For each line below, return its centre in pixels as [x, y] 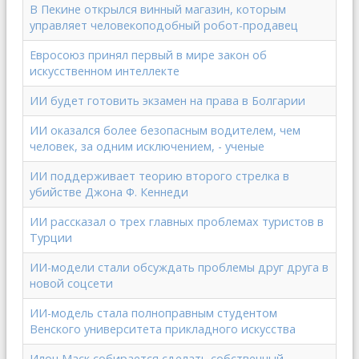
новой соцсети [71, 283]
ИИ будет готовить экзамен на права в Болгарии [167, 101]
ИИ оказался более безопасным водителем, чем [165, 130]
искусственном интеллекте [105, 71]
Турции [51, 238]
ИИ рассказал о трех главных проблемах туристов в [177, 222]
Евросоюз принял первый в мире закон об [148, 55]
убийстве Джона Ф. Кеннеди [109, 192]
